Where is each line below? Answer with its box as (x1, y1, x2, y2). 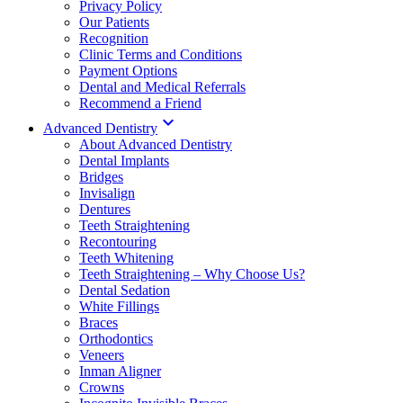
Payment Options (79, 62, 177, 78)
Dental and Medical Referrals (79, 78, 246, 94)
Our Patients (79, 13, 149, 30)
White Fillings (79, 298, 159, 314)
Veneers (79, 346, 124, 363)
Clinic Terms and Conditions (79, 46, 242, 62)
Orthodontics (79, 330, 153, 346)
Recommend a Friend (79, 94, 201, 111)
